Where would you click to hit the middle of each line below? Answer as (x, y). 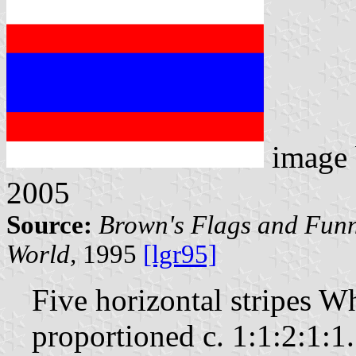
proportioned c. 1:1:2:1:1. (193, 335)
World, (41, 254)
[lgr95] (180, 254)
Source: (49, 224)
